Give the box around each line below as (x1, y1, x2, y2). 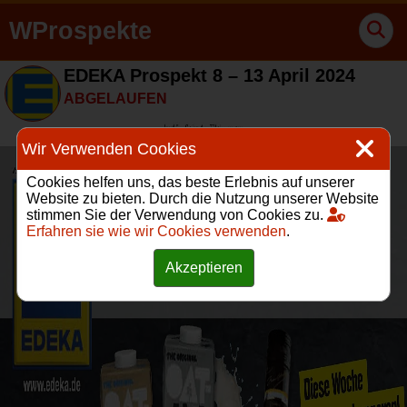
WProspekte (9, 17, 152, 45)
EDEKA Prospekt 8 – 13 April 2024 (64, 65, 355, 85)
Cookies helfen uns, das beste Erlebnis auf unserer (26, 174, 354, 190)
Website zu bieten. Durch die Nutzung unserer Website (26, 191, 379, 206)
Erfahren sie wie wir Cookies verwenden (26, 223, 286, 239)
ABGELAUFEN (64, 91, 167, 106)
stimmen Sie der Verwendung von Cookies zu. (26, 207, 327, 223)
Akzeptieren (164, 260, 243, 275)
